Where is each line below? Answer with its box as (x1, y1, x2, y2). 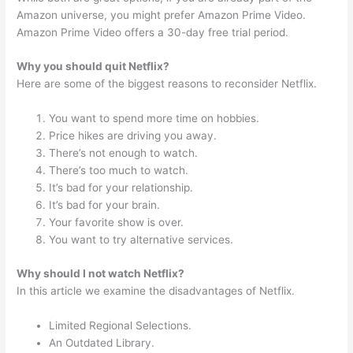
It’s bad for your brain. (49, 199, 161, 212)
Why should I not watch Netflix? (17, 266, 185, 280)
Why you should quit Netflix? (17, 60, 170, 73)
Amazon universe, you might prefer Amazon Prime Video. (17, 8, 307, 21)
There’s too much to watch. (49, 164, 189, 177)
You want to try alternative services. (49, 233, 234, 247)
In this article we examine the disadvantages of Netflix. (17, 284, 295, 297)
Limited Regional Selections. (49, 318, 192, 332)
